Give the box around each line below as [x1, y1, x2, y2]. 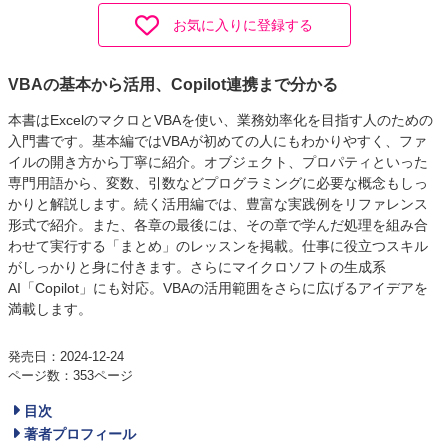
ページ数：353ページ [8, 367, 133, 383]
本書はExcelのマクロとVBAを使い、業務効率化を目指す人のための [8, 112, 433, 129]
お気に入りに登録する [159, 18, 313, 33]
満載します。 [8, 301, 92, 318]
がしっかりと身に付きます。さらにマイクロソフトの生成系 [8, 259, 386, 276]
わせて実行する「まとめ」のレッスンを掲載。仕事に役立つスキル [8, 238, 428, 255]
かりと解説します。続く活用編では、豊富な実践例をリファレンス [8, 196, 428, 213]
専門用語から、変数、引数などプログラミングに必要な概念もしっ [8, 175, 428, 192]
